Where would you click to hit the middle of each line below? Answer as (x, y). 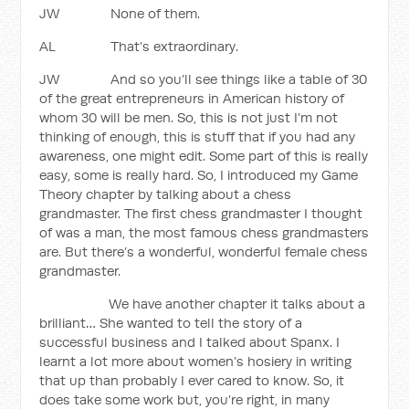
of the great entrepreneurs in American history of (192, 98)
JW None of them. (120, 13)
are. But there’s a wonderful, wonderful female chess (204, 252)
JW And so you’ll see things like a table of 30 (204, 79)
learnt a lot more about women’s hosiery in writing (196, 361)
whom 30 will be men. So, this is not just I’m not (189, 117)
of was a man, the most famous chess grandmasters (204, 232)
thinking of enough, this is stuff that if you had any (198, 136)
